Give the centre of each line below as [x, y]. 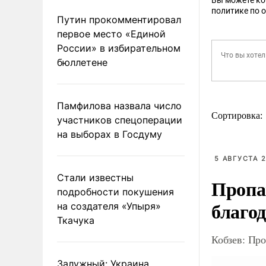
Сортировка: [238, 115]
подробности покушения [115, 191]
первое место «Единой [111, 34]
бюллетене [82, 62]
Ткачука [76, 220]
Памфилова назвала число [119, 105]
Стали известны [95, 177]
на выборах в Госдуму [110, 134]
